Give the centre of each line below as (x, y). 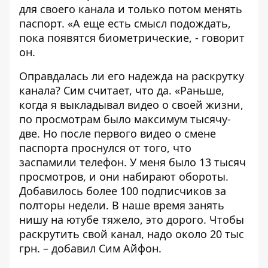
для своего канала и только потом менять (131, 9)
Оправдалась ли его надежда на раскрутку (132, 76)
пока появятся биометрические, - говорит (132, 38)
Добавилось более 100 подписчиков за (123, 191)
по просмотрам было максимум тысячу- (125, 119)
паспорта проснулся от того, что (105, 148)
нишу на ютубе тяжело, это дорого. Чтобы (132, 220)
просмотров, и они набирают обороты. (124, 176)
